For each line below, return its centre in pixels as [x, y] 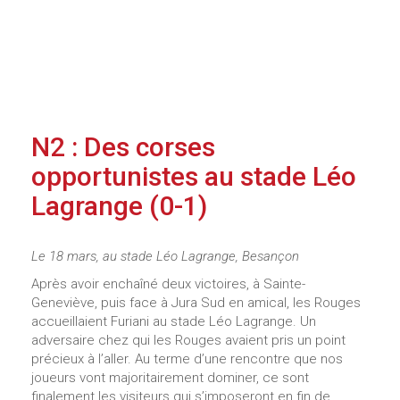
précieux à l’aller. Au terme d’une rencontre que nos [187, 358]
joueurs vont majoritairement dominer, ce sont [170, 377]
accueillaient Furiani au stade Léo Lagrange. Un [174, 321]
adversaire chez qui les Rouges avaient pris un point [188, 340]
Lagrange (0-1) [119, 205]
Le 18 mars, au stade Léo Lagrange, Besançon [165, 256]
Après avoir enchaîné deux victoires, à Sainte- [168, 283]
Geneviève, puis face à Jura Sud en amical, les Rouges [196, 302]
